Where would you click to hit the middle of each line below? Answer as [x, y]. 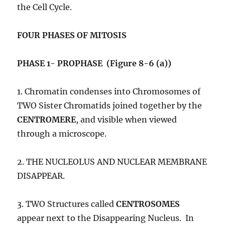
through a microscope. [62, 134]
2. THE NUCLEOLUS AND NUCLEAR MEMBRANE [112, 162]
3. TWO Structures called [67, 204]
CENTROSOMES [148, 204]
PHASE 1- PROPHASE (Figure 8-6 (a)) [94, 64]
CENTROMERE [47, 120]
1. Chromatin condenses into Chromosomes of [109, 92]
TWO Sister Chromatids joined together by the [110, 106]
